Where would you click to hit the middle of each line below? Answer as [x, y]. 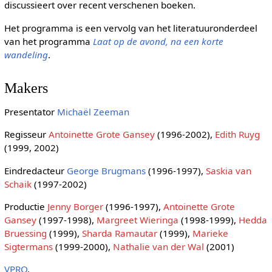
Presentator [30, 112]
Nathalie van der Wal [158, 246]
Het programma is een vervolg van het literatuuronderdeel [131, 28]
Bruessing [25, 233]
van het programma [48, 41]
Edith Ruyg [237, 134]
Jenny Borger [75, 206]
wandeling [26, 54]
